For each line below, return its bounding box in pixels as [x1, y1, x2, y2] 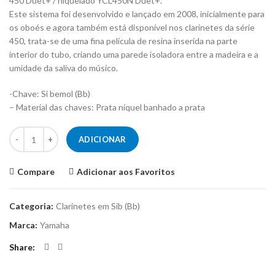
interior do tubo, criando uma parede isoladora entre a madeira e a [9, 49, 258, 60]
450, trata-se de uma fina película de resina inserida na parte [9, 36, 238, 46]
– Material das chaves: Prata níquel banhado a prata [9, 102, 205, 112]
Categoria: [9, 201, 55, 211]
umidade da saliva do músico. [9, 63, 118, 73]
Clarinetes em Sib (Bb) [56, 201, 140, 211]
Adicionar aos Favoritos [77, 166, 175, 177]
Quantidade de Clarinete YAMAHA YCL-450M [9, 127, 184, 137]
